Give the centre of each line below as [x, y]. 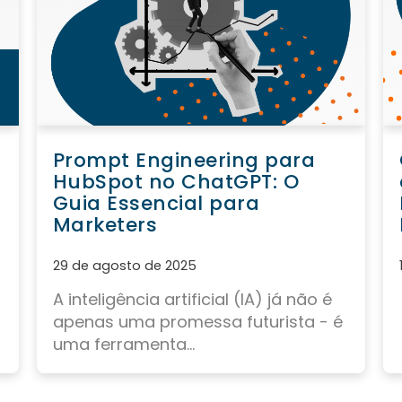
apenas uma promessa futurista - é [197, 322]
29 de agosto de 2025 [124, 266]
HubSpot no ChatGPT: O [176, 182]
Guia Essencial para [156, 204]
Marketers [105, 225]
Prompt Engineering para [184, 161]
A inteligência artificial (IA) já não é [192, 300]
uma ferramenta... [123, 345]
